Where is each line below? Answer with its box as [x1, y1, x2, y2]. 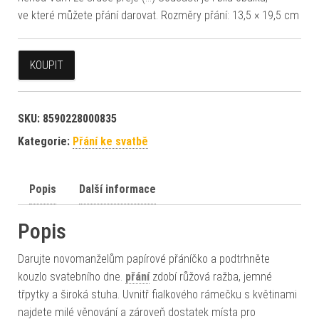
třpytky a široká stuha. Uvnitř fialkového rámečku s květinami [18, 287, 297, 301]
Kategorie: [18, 134, 73, 148]
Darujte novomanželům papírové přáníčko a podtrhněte [18, 251, 270, 266]
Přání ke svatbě [73, 134, 148, 148]
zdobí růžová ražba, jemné [150, 269, 272, 283]
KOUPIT [30, 58, 63, 72]
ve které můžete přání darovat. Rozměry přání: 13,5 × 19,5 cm [18, 8, 299, 22]
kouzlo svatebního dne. [18, 269, 125, 283]
